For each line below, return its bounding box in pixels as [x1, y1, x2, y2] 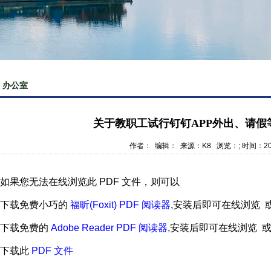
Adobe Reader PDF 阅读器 [51, 223, 168, 233]
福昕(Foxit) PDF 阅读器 [70, 200, 171, 210]
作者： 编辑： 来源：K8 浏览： [129, 142, 238, 150]
